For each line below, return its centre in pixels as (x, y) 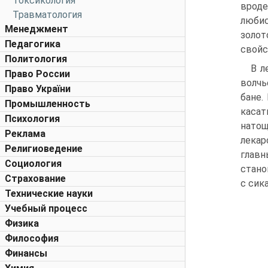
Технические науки (49, 194)
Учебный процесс (46, 208)
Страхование (35, 179)
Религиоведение (44, 149)
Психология (32, 119)
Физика (22, 223)
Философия (32, 238)
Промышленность (48, 104)
